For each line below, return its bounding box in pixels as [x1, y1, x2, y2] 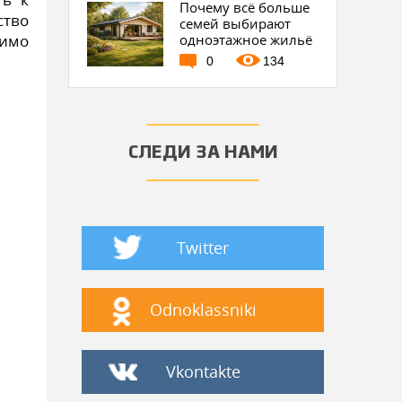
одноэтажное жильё [179, 31, 313, 48]
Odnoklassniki [149, 299, 257, 320]
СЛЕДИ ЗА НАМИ [127, 144, 278, 162]
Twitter [177, 237, 229, 258]
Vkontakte [165, 361, 240, 382]
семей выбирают [179, 14, 292, 32]
